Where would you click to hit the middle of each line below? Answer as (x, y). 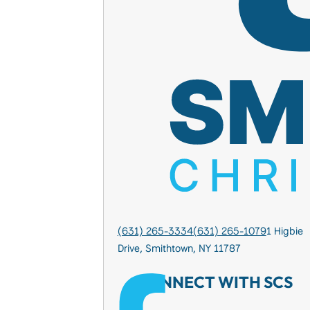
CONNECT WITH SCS (215, 282)
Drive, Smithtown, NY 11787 (179, 249)
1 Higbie (284, 231)
